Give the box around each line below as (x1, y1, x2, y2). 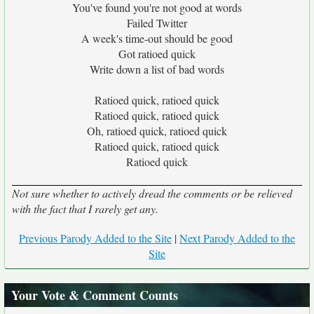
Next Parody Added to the (179, 231, 295, 245)
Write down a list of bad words (90, 62, 224, 76)
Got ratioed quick (118, 46, 196, 61)
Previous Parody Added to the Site (19, 231, 172, 245)
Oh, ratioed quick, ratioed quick (87, 123, 227, 138)
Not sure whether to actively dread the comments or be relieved (12, 186, 292, 200)
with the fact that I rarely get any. (12, 201, 158, 216)
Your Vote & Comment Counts (11, 286, 178, 304)
